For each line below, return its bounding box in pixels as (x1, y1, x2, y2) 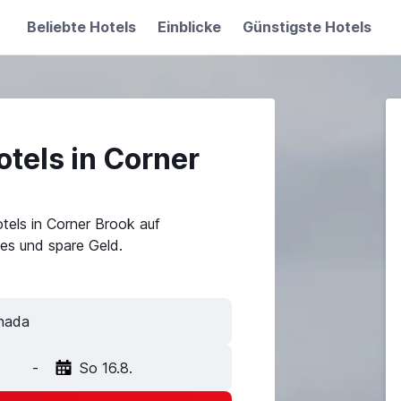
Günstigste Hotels (242, 18, 371, 36)
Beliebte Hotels (26, 18, 136, 36)
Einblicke (157, 18, 221, 36)
